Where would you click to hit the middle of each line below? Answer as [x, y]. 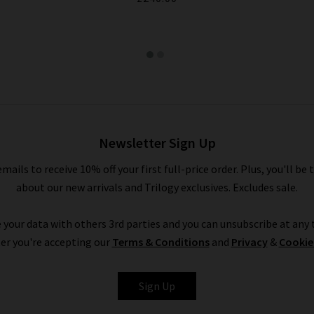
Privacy [249, 242]
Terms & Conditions [161, 242]
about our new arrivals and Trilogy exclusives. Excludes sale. [157, 187]
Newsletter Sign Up [157, 143]
